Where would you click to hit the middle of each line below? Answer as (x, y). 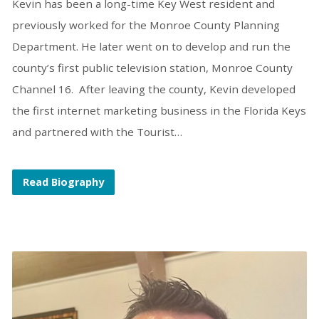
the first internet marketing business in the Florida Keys (159, 110)
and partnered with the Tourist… (97, 131)
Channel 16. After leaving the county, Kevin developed (153, 89)
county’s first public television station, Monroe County (152, 67)
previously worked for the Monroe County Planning (146, 25)
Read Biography (63, 182)
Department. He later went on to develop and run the (151, 46)
